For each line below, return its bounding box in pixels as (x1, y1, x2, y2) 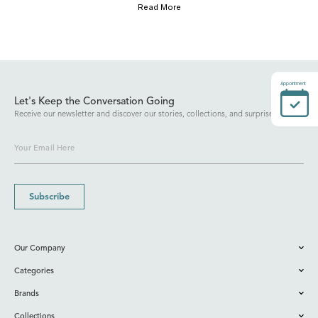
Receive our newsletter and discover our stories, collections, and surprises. (14, 111, 279, 119)
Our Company (14, 245, 65, 253)
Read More (137, 2, 181, 12)
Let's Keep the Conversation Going (14, 97, 175, 107)
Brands (14, 290, 39, 298)
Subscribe (29, 192, 70, 202)
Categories (14, 268, 54, 275)
